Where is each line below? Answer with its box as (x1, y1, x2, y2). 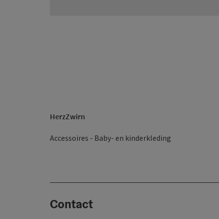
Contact (50, 196, 93, 212)
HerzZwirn (50, 111, 85, 121)
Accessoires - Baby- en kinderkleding (50, 133, 171, 143)
